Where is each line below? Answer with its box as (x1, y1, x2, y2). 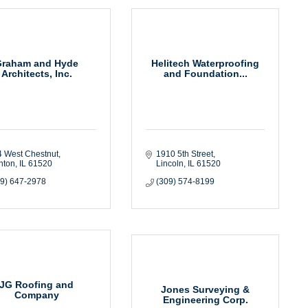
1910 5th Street (155, 148, 213, 159)
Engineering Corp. (162, 294, 248, 306)
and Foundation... (163, 68, 247, 80)
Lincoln (155, 158, 184, 168)
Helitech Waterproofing (151, 58, 260, 69)
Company (14, 289, 59, 301)
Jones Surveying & (161, 284, 250, 296)
